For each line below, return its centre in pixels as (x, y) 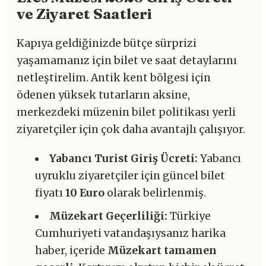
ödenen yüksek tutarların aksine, (103, 95)
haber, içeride (71, 251)
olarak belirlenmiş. (155, 193)
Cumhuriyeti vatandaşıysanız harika (130, 234)
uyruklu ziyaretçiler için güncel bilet (130, 176)
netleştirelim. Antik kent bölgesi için (114, 78)
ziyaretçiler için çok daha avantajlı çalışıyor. (131, 130)
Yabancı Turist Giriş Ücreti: (124, 159)
